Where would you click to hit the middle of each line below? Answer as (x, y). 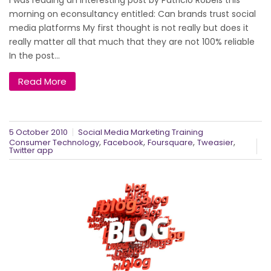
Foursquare (170, 143)
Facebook (123, 143)
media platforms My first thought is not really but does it (129, 28)
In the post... (34, 56)
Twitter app (31, 151)
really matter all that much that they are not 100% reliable (132, 42)
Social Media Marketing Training (141, 132)
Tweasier (215, 143)
